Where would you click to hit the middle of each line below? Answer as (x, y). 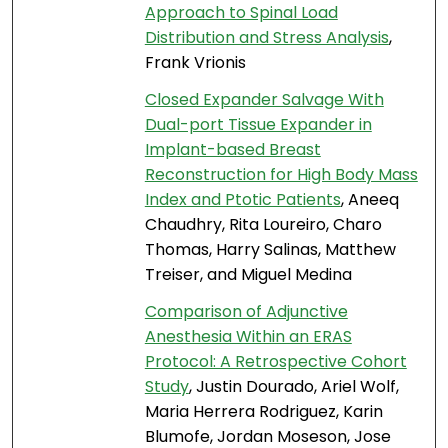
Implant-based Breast (232, 150)
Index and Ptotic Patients (242, 200)
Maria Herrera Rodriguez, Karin (263, 412)
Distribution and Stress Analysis (266, 38)
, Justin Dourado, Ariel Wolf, (293, 387)
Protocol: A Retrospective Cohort (275, 362)
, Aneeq (369, 200)
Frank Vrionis (195, 63)
